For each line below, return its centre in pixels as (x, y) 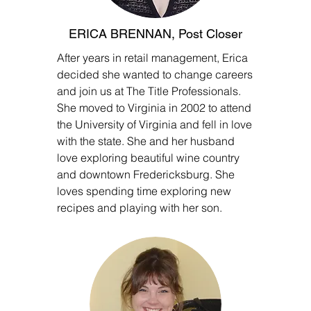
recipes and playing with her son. (140, 208)
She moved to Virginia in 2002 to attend (154, 108)
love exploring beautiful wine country (148, 158)
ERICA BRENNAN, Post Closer (155, 34)
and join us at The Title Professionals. (149, 91)
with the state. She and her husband (146, 141)
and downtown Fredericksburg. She (146, 174)
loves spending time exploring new (144, 191)
